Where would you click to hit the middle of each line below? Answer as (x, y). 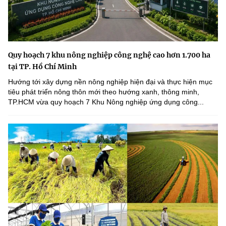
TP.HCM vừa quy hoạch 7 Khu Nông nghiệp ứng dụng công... (106, 102)
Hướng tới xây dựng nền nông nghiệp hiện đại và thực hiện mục (110, 82)
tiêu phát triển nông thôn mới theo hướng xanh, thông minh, (104, 92)
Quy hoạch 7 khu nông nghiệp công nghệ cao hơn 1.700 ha (109, 55)
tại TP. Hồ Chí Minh (42, 67)
